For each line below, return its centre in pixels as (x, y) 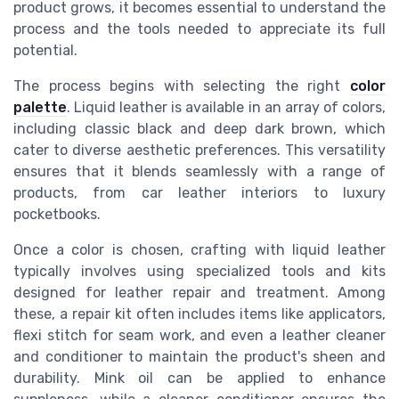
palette (40, 108)
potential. (45, 51)
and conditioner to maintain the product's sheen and (199, 357)
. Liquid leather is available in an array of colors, (226, 108)
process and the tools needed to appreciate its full (199, 29)
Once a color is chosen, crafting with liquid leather (199, 250)
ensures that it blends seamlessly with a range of (199, 172)
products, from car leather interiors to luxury (199, 193)
